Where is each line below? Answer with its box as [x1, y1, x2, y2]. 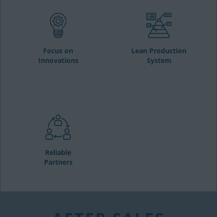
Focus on [43, 46, 73, 55]
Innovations [38, 56, 78, 65]
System [146, 56, 171, 65]
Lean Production [131, 46, 186, 55]
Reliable [45, 148, 71, 157]
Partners [44, 157, 73, 167]
